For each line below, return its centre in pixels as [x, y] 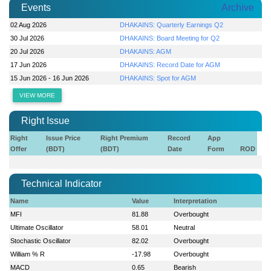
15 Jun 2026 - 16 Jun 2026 [50, 78]
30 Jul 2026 [28, 38]
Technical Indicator [61, 183]
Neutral [184, 227]
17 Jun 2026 [29, 64]
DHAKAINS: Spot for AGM [158, 78]
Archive [238, 7]
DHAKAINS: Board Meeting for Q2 [170, 38]
